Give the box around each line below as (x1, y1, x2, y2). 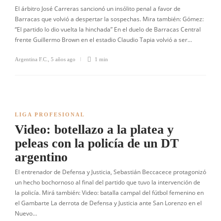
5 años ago (51, 56, 75, 62)
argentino (15, 150, 68, 164)
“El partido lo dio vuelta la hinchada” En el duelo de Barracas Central (15, 25, 201, 34)
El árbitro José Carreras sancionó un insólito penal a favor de (15, 4, 181, 13)
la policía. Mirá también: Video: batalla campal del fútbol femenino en (15, 188, 204, 197)
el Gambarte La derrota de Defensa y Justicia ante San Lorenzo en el (15, 199, 202, 207)
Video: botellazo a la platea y (15, 122, 174, 137)
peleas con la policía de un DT (15, 136, 179, 150)
